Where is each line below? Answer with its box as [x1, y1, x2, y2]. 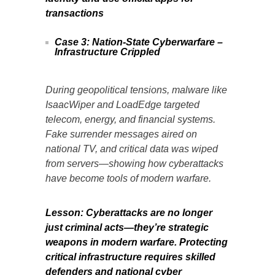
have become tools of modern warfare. [45, 172, 211, 184]
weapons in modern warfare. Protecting [45, 236, 228, 247]
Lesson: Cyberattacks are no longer [45, 207, 212, 218]
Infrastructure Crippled [55, 46, 160, 57]
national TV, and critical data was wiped [45, 143, 218, 154]
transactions [45, 7, 104, 18]
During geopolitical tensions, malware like [45, 84, 227, 95]
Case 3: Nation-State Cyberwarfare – [55, 36, 223, 47]
